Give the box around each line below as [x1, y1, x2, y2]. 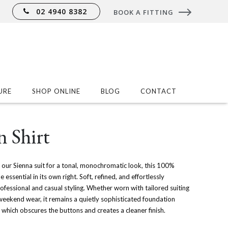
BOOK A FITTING [113, 8, 174, 17]
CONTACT [140, 87, 177, 95]
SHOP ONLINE [32, 87, 80, 95]
